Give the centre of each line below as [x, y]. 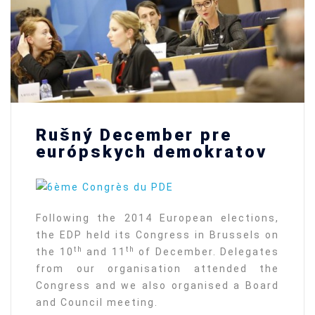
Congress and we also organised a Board [157, 286]
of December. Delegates [207, 252]
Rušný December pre [134, 135]
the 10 [55, 252]
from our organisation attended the [157, 269]
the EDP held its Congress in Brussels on [157, 235]
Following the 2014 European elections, [157, 218]
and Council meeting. [97, 303]
